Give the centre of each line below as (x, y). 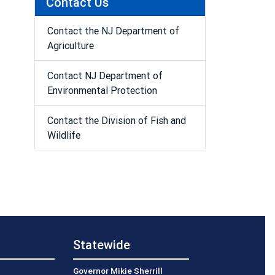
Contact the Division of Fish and (116, 120)
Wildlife (64, 135)
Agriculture (70, 45)
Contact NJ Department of (105, 75)
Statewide (102, 244)
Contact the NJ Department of (113, 30)
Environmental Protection (102, 90)
